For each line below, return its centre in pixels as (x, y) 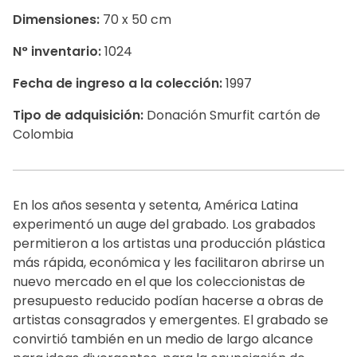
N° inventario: (57, 51)
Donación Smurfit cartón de (232, 115)
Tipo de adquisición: (78, 115)
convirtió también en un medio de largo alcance (163, 339)
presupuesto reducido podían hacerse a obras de (168, 301)
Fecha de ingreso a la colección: (118, 83)
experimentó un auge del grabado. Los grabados (164, 224)
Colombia (43, 134)
